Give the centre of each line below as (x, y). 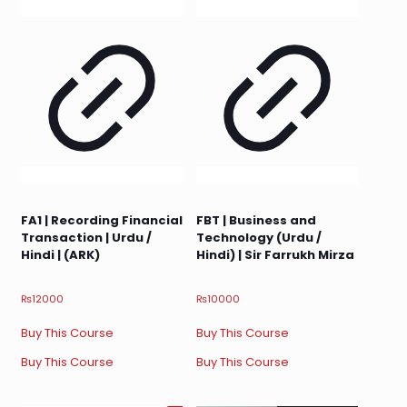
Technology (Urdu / (258, 237)
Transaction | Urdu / (86, 237)
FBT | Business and (256, 220)
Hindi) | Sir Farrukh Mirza (275, 254)
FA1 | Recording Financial (102, 220)
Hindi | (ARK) (60, 254)
